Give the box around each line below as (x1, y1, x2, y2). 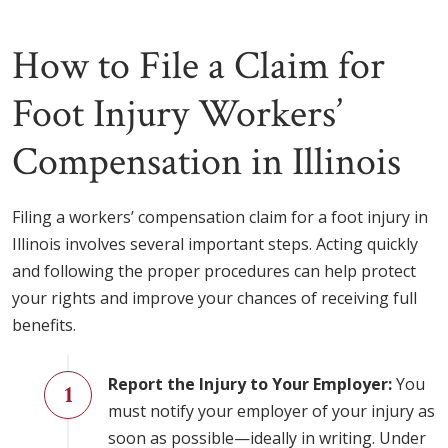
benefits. (12, 314, 76, 337)
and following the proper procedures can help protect (12, 260, 416, 283)
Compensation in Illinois (12, 136, 401, 189)
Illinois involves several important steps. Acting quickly (12, 233, 418, 256)
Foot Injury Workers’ (12, 88, 342, 141)
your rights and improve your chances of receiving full (12, 287, 417, 310)
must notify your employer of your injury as (108, 400, 435, 423)
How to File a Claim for (12, 40, 385, 93)
